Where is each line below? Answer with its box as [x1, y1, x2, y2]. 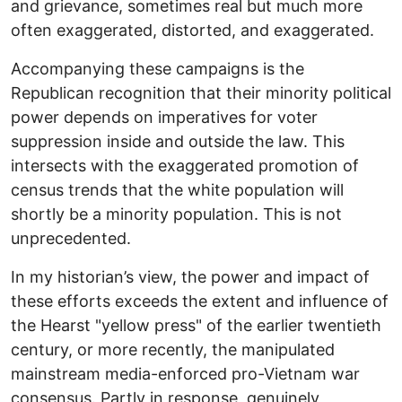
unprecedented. [11, 228, 131, 248]
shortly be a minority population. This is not [11, 204, 342, 223]
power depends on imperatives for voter [11, 107, 318, 127]
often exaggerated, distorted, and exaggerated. [11, 20, 374, 39]
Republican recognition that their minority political [11, 83, 391, 102]
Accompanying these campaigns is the [11, 58, 304, 78]
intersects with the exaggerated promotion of [11, 155, 359, 175]
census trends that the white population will [11, 179, 344, 199]
